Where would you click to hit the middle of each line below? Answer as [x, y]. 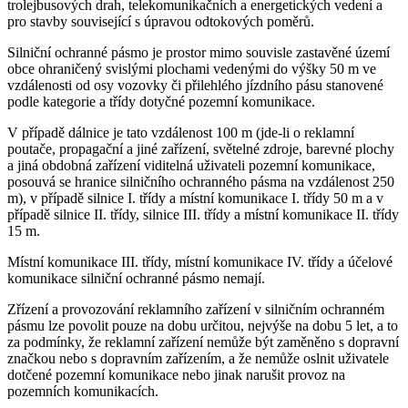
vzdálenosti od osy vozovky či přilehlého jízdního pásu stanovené [195, 85]
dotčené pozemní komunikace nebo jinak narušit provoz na [176, 374]
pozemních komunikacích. [83, 391]
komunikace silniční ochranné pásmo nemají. [136, 278]
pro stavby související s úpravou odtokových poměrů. [161, 21]
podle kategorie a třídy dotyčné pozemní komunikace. [161, 101]
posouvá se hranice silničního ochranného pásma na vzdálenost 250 [201, 181]
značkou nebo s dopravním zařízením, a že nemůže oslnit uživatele [198, 358]
